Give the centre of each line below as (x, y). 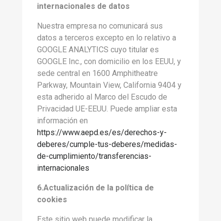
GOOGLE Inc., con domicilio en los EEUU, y (109, 61)
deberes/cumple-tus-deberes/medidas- (107, 144)
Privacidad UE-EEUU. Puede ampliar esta (107, 109)
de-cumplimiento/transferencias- (94, 156)
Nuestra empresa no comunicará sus (100, 26)
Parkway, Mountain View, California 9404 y (109, 85)
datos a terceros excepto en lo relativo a (107, 38)
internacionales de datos (83, 6)
